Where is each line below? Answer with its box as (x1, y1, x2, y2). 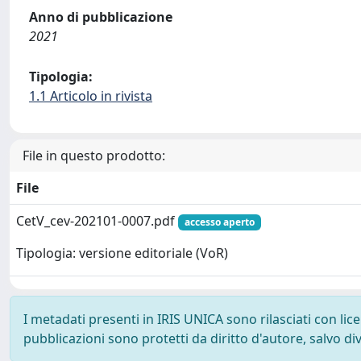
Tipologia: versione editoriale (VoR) (16, 244, 228, 263)
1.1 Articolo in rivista (29, 87, 152, 105)
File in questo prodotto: (23, 147, 165, 164)
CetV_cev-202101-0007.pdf (16, 212, 178, 230)
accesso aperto (184, 215, 255, 229)
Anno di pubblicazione (29, 8, 172, 26)
